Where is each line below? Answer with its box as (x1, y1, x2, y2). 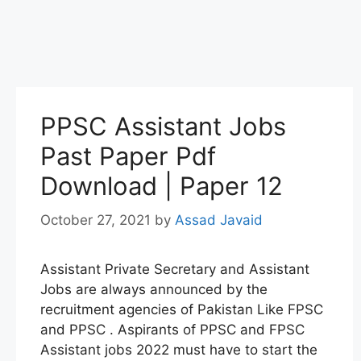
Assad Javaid (175, 211, 263, 228)
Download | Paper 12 (40, 171, 283, 201)
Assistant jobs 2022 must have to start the (40, 341, 317, 358)
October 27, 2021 (40, 211, 151, 228)
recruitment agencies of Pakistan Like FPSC (40, 301, 323, 317)
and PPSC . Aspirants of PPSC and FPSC (40, 321, 305, 338)
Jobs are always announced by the (40, 280, 268, 297)
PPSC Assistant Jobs (40, 111, 286, 141)
